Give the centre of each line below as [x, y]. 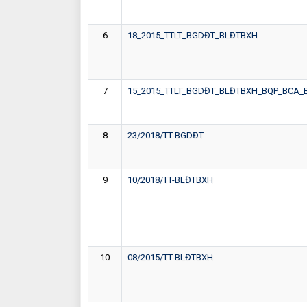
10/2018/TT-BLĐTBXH [170, 180]
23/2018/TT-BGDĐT [165, 135]
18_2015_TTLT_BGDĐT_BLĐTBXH [193, 35]
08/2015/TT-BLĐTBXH [170, 257]
